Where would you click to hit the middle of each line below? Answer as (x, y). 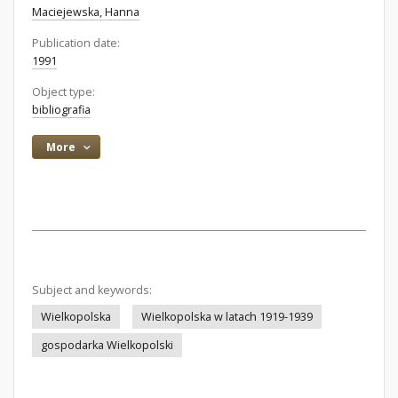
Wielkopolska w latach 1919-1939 (227, 317)
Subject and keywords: (92, 290)
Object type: (64, 92)
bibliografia (61, 110)
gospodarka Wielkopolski (107, 345)
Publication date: (76, 43)
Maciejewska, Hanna (86, 12)
